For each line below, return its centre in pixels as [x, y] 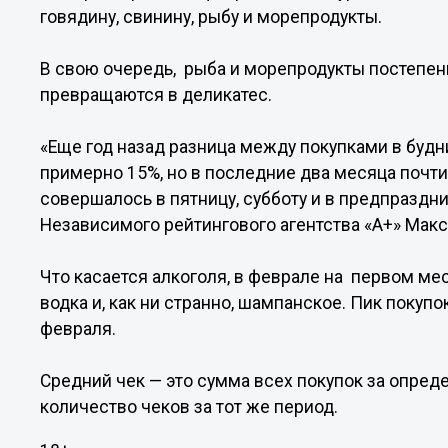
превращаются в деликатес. [156, 95]
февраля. [78, 329]
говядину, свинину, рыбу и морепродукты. [211, 17]
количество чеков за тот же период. [189, 407]
